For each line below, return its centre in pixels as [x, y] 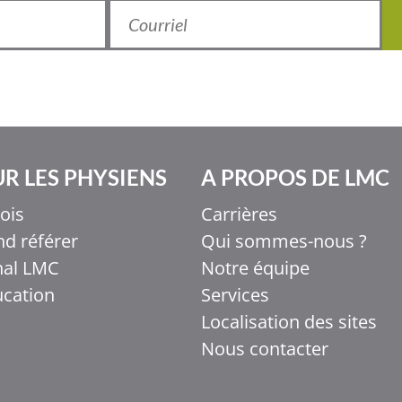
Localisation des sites [289, 322]
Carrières [239, 214]
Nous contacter [265, 349]
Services [235, 295]
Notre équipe [255, 268]
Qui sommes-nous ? [284, 241]
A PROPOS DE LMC [295, 178]
